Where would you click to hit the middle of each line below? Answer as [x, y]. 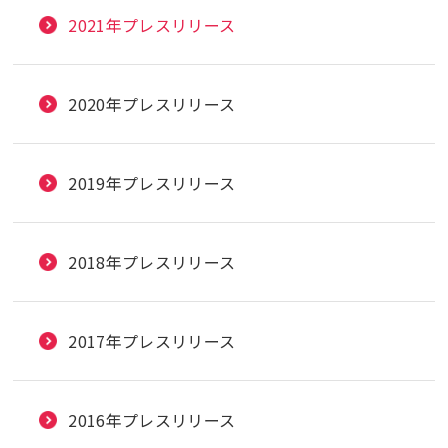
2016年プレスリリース [152, 419]
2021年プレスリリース [152, 24]
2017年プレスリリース [152, 340]
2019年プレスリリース [152, 182]
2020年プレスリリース [152, 103]
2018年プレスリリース [152, 261]
